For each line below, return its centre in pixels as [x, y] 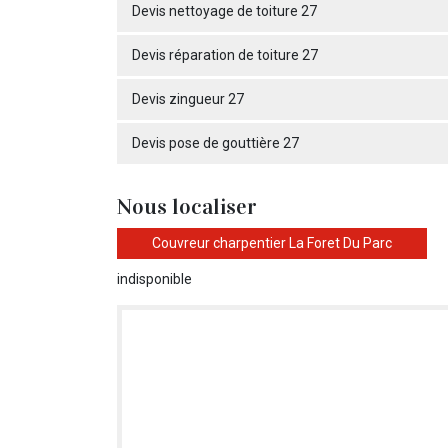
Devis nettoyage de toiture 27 [224, 11]
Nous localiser [187, 206]
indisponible [154, 279]
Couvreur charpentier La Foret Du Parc [272, 243]
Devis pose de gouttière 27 [215, 143]
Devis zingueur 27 [188, 99]
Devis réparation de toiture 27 [225, 55]
